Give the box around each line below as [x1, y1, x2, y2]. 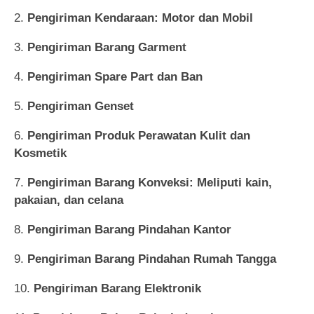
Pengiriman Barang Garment [27, 40, 186, 54]
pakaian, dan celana [14, 193, 123, 207]
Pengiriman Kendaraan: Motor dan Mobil [27, 11, 253, 25]
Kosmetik [14, 146, 67, 160]
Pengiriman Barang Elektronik [34, 281, 201, 295]
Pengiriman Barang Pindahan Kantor [27, 222, 231, 236]
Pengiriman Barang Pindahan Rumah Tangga [27, 252, 276, 266]
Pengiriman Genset [27, 99, 134, 113]
